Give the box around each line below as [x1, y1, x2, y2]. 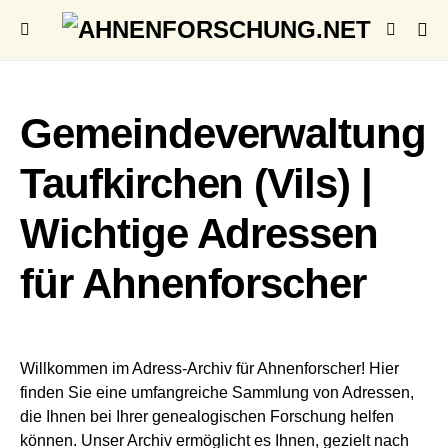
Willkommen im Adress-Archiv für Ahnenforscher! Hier [20, 360, 399, 377]
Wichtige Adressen [20, 210, 379, 257]
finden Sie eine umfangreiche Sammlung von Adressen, [20, 384, 414, 401]
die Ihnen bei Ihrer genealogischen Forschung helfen [20, 408, 394, 425]
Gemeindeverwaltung [20, 110, 427, 157]
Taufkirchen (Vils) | [20, 160, 373, 207]
